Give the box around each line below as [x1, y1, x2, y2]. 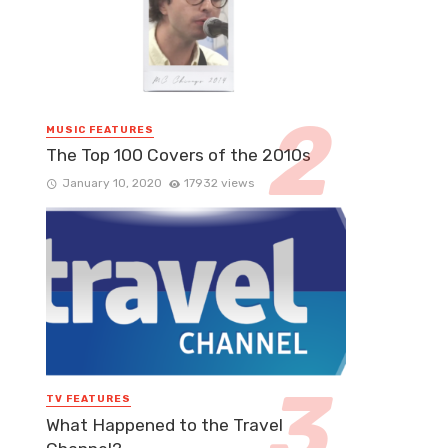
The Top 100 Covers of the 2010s [46, 145, 311, 166]
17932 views [184, 176, 255, 191]
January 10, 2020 [61, 176, 162, 191]
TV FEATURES [46, 393, 131, 406]
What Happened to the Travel [46, 414, 283, 435]
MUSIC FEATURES [46, 124, 154, 137]
